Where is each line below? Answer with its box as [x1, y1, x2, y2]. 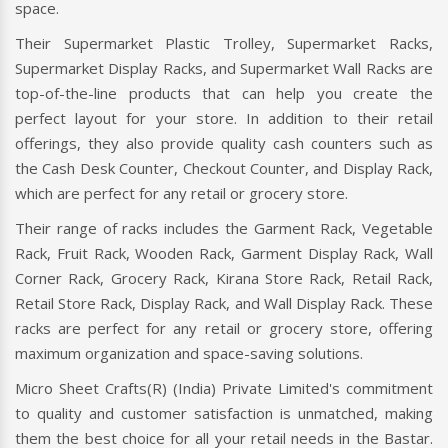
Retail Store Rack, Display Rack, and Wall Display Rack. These [15, 292, 433, 313]
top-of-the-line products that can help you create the [15, 82, 433, 103]
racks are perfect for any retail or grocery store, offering [15, 317, 433, 338]
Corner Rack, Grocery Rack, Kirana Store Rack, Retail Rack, [15, 267, 433, 288]
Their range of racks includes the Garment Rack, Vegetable [15, 217, 433, 238]
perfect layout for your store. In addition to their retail [15, 107, 433, 128]
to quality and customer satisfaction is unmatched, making [15, 402, 433, 423]
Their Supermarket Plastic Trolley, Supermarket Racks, [15, 32, 433, 53]
